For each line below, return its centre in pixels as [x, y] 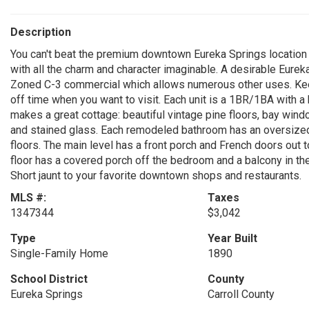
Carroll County [241, 294]
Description [41, 32]
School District [49, 279]
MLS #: [28, 198]
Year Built [232, 238]
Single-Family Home [59, 253]
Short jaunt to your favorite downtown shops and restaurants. [156, 176]
